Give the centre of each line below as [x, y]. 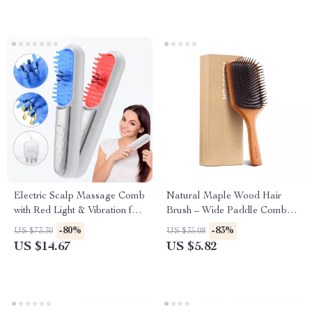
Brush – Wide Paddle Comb [227, 211]
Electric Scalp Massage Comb [79, 196]
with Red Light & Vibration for [77, 211]
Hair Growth [40, 226]
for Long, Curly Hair [210, 226]
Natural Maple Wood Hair [224, 196]
